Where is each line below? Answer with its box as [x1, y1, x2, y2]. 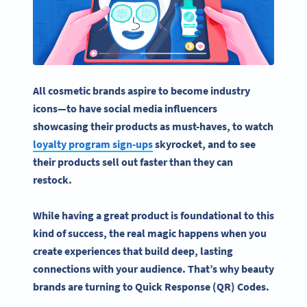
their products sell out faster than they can [33, 154, 233, 169]
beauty [241, 262, 274, 276]
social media [103, 101, 162, 115]
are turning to [66, 280, 135, 294]
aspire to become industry [125, 83, 250, 97]
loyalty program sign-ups [33, 136, 153, 151]
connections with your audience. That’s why [33, 262, 241, 276]
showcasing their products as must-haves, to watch [33, 119, 273, 133]
